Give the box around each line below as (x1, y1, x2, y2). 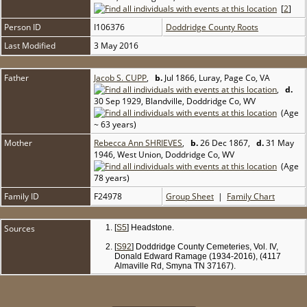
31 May (264, 137, 294, 149)
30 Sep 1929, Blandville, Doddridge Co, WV (94, 95, 256, 108)
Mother (4, 137, 32, 149)
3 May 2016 (94, 40, 140, 52)
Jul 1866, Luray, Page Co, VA (162, 72, 270, 84)
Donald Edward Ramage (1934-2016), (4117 (114, 251, 282, 262)
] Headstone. (127, 223, 175, 233)
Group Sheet (166, 191, 214, 203)
